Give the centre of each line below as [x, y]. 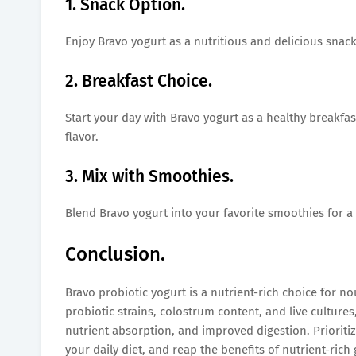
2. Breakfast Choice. [139, 81]
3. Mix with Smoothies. [149, 176]
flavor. [82, 136]
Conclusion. [115, 254]
